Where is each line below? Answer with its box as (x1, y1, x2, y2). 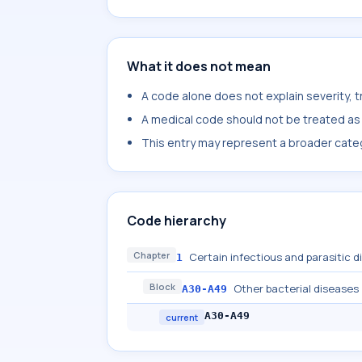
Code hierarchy (127, 212, 226, 229)
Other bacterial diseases (234, 281, 359, 296)
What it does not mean (127, 57, 271, 75)
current (166, 311, 198, 323)
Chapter (133, 249, 170, 261)
